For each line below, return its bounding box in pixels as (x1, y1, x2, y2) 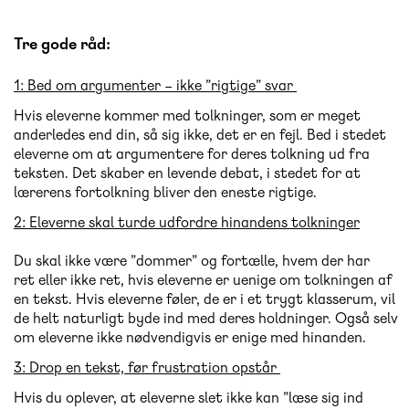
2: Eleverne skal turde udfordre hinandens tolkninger (14, 213, 360, 233)
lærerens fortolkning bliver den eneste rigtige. (14, 183, 324, 203)
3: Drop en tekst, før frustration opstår (14, 358, 280, 378)
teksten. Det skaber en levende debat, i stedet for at (14, 163, 361, 184)
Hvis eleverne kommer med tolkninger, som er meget (14, 106, 361, 126)
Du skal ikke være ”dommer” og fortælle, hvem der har (14, 251, 370, 271)
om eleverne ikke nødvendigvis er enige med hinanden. (14, 328, 370, 348)
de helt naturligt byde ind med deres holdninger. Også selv (14, 309, 398, 329)
